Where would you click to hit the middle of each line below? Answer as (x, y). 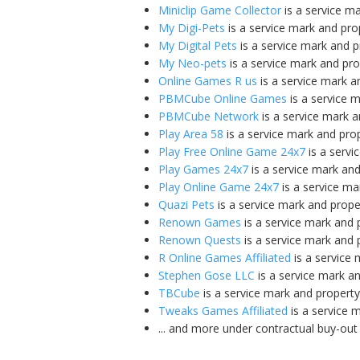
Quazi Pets (186, 204)
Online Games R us (208, 80)
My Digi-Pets (192, 27)
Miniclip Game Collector (220, 10)
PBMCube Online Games (223, 98)
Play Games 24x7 (203, 169)
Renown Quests (200, 239)
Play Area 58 (191, 133)
